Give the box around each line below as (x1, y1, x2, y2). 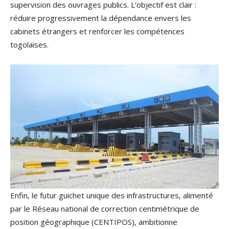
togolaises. (10, 39, 49, 50)
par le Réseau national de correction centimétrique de (10, 203, 199, 214)
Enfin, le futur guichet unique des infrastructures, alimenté (10, 190, 213, 201)
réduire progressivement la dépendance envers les (10, 12, 191, 23)
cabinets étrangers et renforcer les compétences (10, 26, 185, 36)
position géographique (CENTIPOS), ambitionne (10, 217, 177, 227)
